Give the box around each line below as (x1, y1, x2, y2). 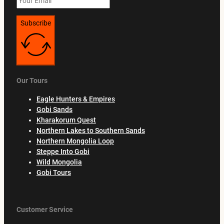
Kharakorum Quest (36, 116, 96, 124)
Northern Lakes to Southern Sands (36, 126, 145, 135)
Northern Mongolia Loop (36, 137, 114, 145)
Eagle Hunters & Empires (36, 95, 115, 103)
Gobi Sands (36, 105, 72, 114)
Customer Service (16, 205, 73, 214)
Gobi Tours (36, 168, 71, 177)
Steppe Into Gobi (36, 147, 89, 156)
